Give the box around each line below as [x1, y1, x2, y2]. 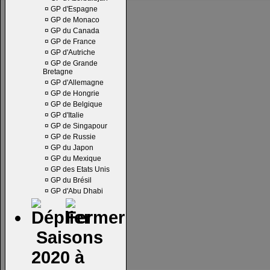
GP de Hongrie [51, 89, 99, 98]
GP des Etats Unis [51, 165, 110, 174]
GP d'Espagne [51, 5, 98, 13]
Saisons [36, 228, 103, 247]
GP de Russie [51, 133, 96, 141]
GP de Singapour [51, 122, 107, 130]
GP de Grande [51, 59, 98, 67]
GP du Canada [51, 27, 99, 35]
